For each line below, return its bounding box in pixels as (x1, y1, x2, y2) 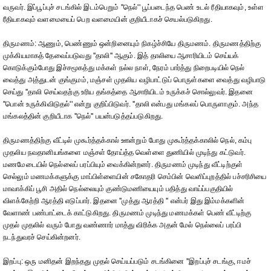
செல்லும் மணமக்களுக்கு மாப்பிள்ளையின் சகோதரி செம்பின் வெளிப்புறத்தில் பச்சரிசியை (3, 172, 267, 181)
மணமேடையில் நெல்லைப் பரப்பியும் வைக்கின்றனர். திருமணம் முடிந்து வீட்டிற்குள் (3, 160, 243, 169)
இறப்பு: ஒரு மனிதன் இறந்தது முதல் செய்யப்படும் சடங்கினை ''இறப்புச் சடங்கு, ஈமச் (3, 257, 251, 266)
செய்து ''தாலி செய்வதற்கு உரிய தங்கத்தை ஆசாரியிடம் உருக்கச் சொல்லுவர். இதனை (3, 88, 253, 96)
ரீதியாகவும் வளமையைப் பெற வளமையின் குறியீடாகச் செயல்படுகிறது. (3, 15, 212, 24)
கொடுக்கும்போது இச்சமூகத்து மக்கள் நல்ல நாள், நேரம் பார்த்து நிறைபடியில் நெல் (3, 64, 245, 72)
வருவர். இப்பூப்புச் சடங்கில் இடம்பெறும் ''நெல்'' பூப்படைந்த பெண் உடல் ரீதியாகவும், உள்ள (3, 3, 264, 11)
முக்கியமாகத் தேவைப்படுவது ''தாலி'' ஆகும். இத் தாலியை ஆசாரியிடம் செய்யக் (3, 51, 239, 60)
